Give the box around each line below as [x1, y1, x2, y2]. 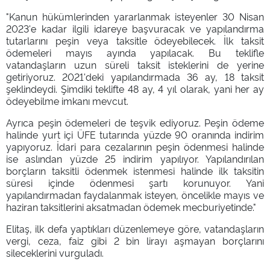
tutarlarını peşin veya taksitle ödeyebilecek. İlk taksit [6, 33, 264, 47]
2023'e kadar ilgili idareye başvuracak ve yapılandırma [6, 21, 264, 35]
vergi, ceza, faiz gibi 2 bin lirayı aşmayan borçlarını [6, 233, 264, 247]
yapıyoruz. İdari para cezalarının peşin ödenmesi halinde [6, 139, 264, 153]
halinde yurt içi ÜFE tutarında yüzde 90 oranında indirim [6, 127, 264, 141]
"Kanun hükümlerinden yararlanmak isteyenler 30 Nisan [6, 9, 264, 23]
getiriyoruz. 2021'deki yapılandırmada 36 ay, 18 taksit [6, 69, 264, 83]
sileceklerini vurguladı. [6, 245, 104, 259]
